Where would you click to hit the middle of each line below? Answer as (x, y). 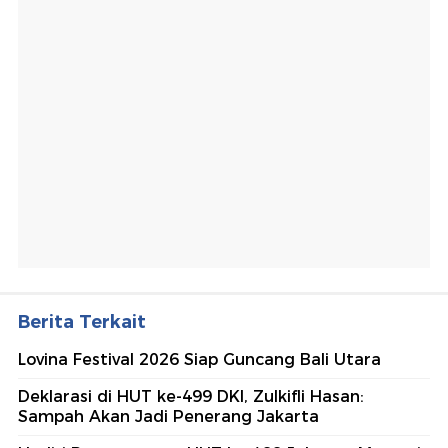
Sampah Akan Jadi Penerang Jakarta (168, 416)
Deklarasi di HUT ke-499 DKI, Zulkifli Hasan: (191, 396)
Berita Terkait (82, 321)
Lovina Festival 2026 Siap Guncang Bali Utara (199, 359)
